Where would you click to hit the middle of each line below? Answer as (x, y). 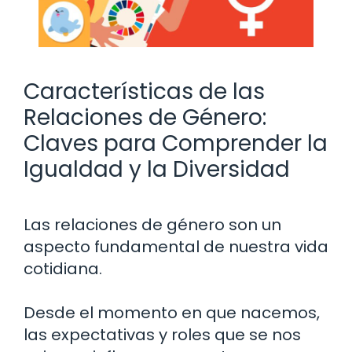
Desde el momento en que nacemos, (172, 312)
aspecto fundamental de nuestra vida (176, 246)
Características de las (144, 91)
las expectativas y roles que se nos (162, 334)
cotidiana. (63, 268)
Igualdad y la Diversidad (157, 169)
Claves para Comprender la (176, 143)
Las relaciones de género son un (152, 224)
